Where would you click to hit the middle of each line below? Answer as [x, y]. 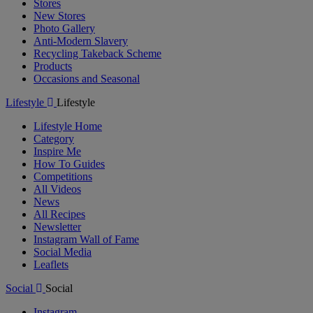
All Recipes [59, 214]
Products [53, 66]
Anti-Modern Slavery [81, 41]
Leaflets [51, 264]
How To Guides [69, 163]
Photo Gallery [64, 28]
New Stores [59, 15]
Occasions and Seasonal [87, 78]
